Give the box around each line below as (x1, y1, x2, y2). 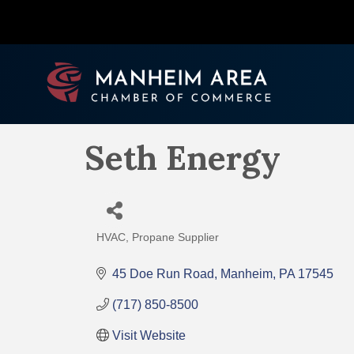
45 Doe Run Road (112, 266, 214, 281)
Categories (96, 238, 183, 258)
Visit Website (112, 328, 186, 342)
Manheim (220, 266, 273, 281)
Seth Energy (85, 136, 281, 179)
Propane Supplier (132, 231, 219, 243)
